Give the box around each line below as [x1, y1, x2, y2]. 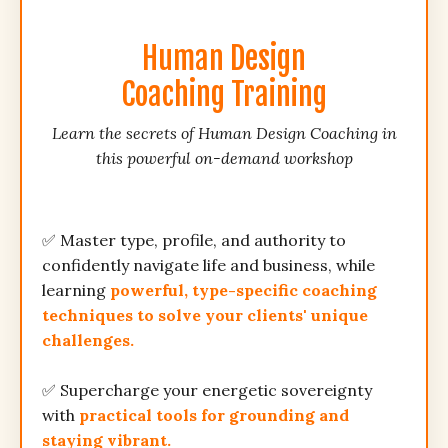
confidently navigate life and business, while [42, 255, 375, 276]
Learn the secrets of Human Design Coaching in [51, 123, 397, 144]
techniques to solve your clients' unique [42, 305, 368, 326]
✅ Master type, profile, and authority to [42, 230, 346, 251]
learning [42, 280, 110, 301]
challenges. [42, 330, 134, 351]
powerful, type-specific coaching [110, 280, 377, 301]
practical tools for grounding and [79, 405, 349, 426]
